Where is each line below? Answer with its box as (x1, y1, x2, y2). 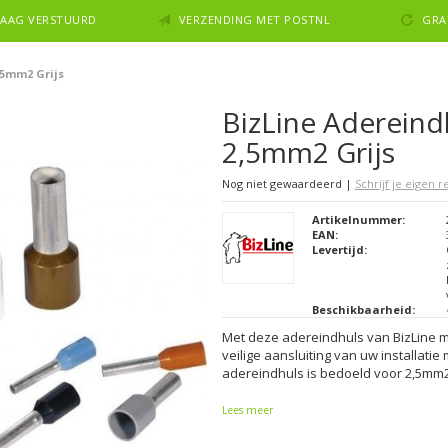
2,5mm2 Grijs (221, 133, 395, 171)
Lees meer (221, 403, 273, 417)
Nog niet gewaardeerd (221, 176, 345, 191)
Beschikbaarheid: (311, 302, 415, 317)
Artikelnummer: (311, 212, 405, 227)
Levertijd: (311, 242, 367, 257)
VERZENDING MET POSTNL (178, 12, 331, 27)
